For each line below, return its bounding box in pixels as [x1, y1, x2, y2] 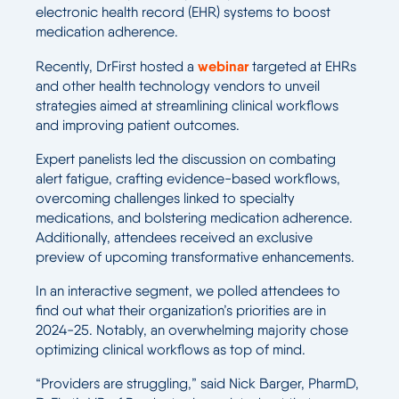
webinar [198, 56, 248, 75]
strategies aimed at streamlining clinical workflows [36, 96, 338, 114]
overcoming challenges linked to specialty [36, 189, 295, 207]
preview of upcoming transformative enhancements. [36, 248, 354, 265]
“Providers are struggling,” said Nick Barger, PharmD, [36, 374, 359, 392]
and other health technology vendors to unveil [36, 77, 320, 94]
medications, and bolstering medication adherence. [36, 208, 353, 226]
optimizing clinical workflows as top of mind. [36, 340, 305, 358]
